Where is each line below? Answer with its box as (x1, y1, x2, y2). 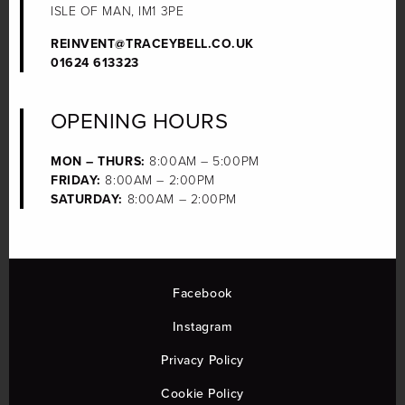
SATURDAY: (51, 190, 124, 210)
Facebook (173, 284, 232, 304)
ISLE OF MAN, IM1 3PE (51, 2, 184, 22)
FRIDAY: (51, 171, 101, 191)
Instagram (173, 317, 232, 337)
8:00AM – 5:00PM (145, 152, 259, 172)
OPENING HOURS (51, 105, 229, 138)
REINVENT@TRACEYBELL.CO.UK (51, 34, 254, 54)
